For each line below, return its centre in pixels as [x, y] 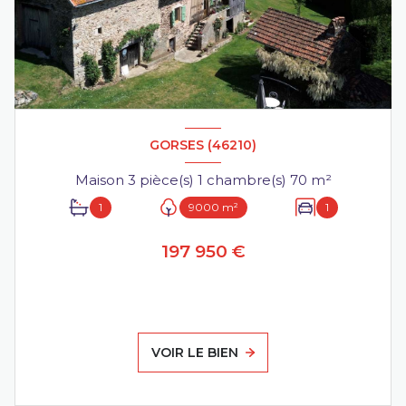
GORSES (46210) [203, 145]
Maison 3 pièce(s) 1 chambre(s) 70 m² [321, 179]
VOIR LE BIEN [195, 353]
